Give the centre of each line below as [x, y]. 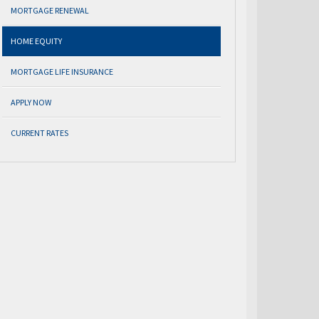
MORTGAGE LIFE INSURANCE [62, 72]
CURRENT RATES [40, 133]
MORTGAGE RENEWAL [50, 10]
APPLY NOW [31, 102]
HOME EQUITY [36, 41]
